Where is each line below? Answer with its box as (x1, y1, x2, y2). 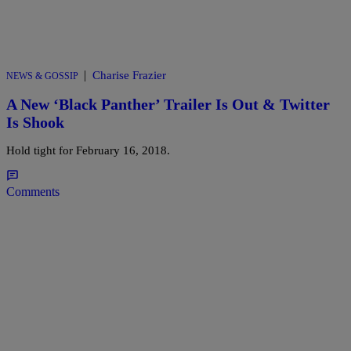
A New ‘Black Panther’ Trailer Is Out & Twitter (6, 95, 330, 113)
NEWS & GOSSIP (6, 71, 78, 82)
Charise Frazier (92, 69, 166, 82)
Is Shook (6, 113, 64, 131)
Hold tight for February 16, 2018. (6, 144, 170, 157)
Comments (6, 185, 60, 199)
